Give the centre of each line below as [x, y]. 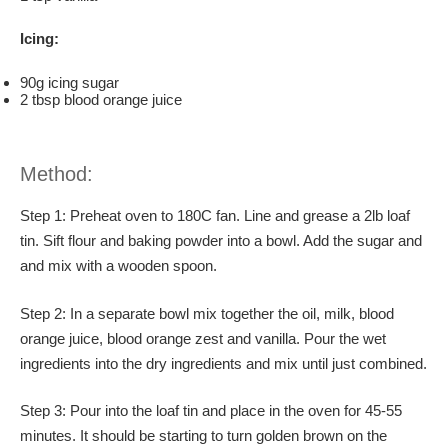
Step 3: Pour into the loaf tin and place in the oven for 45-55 [211, 411]
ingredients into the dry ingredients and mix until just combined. [223, 363]
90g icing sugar [69, 82]
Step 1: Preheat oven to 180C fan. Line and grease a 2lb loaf [215, 216]
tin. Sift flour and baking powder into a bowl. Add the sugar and [221, 241]
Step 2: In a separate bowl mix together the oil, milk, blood [207, 313]
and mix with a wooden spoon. [118, 266]
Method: [56, 174]
